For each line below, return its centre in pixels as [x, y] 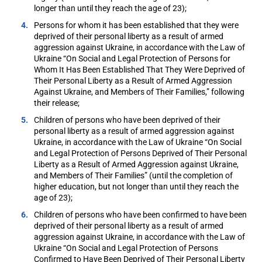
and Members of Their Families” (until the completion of [134, 176]
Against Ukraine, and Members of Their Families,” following [139, 92]
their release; [57, 103]
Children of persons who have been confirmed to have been [141, 215]
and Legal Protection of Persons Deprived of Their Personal [141, 154]
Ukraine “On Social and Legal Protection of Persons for [132, 59]
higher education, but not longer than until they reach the [137, 187]
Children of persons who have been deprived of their [127, 120]
